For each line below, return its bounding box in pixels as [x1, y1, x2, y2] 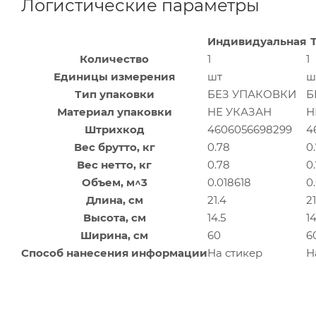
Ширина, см [80, 228, 148, 242]
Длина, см [85, 193, 143, 207]
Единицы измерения [54, 69, 175, 83]
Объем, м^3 [81, 175, 147, 189]
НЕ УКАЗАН [207, 104, 272, 119]
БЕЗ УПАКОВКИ [207, 87, 296, 101]
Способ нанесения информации [21, 245, 207, 260]
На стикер [207, 245, 262, 260]
